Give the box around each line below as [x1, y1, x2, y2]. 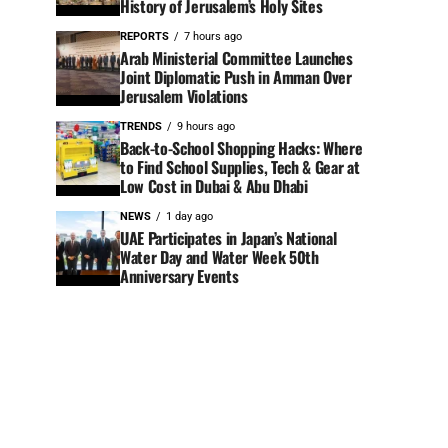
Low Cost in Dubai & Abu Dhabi [120, 174, 308, 199]
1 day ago [166, 210, 213, 224]
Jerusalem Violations [120, 84, 248, 109]
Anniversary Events [120, 264, 239, 289]
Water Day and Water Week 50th [120, 245, 319, 270]
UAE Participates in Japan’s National [120, 226, 337, 251]
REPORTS [120, 30, 169, 44]
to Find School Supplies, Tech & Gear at [120, 155, 360, 180]
